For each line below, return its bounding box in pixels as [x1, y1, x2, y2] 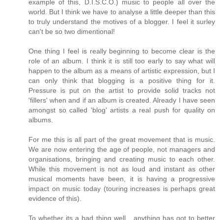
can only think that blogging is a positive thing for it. [28, 76, 215, 84]
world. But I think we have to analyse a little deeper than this [28, 7, 215, 16]
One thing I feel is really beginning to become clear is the [28, 47, 215, 55]
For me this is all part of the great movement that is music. [28, 135, 215, 143]
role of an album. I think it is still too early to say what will [28, 56, 215, 65]
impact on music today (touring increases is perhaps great [28, 184, 215, 192]
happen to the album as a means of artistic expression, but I [28, 66, 215, 75]
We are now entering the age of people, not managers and [28, 145, 215, 153]
